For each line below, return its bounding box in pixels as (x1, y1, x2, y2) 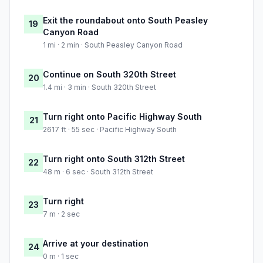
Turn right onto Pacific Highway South (43, 112, 202, 122)
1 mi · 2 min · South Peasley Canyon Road (43, 41, 183, 50)
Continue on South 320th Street (43, 69, 176, 80)
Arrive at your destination (43, 238, 149, 249)
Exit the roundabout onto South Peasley (43, 15, 208, 26)
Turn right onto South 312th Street (43, 154, 185, 164)
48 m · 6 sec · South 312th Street (43, 167, 153, 177)
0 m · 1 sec (43, 252, 79, 261)
